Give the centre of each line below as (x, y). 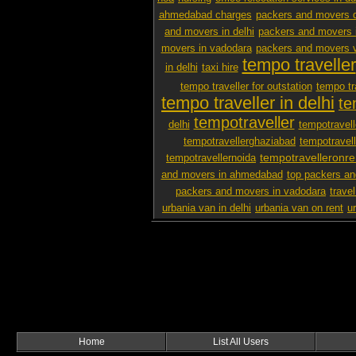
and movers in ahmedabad (222, 175)
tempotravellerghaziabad (240, 141)
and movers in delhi (209, 32)
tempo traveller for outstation (246, 87)
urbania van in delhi (207, 208)
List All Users (241, 342)
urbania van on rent (299, 208)
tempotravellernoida (211, 158)
